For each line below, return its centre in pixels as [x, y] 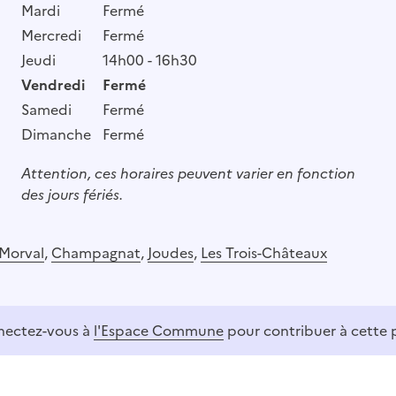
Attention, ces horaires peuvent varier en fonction [188, 173]
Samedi [46, 109]
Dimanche [56, 134]
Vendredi [53, 84]
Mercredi [51, 35]
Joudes [171, 252]
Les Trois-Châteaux [264, 252]
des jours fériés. [72, 194]
